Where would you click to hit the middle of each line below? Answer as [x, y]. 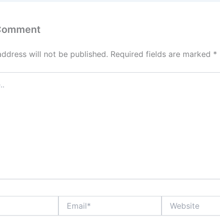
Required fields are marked [162, 54]
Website [174, 200]
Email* [68, 200]
